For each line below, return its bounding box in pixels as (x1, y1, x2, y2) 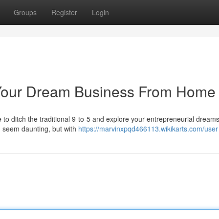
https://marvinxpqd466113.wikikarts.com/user (78, 124, 218, 133)
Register (51, 7, 77, 17)
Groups (14, 7, 37, 17)
